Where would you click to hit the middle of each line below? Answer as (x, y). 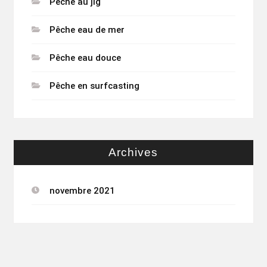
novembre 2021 (82, 191)
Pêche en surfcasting (94, 86)
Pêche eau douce (85, 58)
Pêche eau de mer (87, 30)
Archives (133, 153)
